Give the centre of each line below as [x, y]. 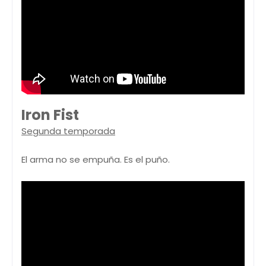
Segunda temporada [68, 131]
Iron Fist [50, 115]
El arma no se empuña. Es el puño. [96, 160]
